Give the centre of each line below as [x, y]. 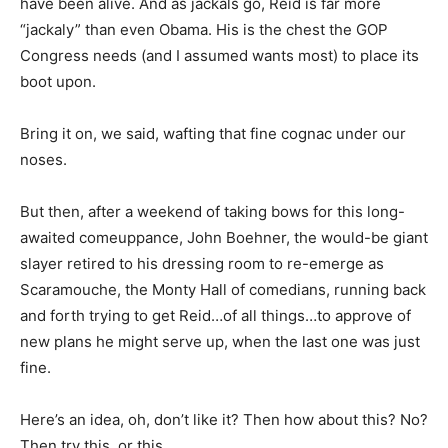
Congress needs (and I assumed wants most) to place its [219, 55]
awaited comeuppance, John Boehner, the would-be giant [224, 237]
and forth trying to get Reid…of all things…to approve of [215, 315]
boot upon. [58, 81]
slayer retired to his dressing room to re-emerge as [202, 263]
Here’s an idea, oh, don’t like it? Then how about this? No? [224, 419]
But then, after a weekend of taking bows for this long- [212, 211]
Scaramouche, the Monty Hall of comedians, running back [223, 289]
